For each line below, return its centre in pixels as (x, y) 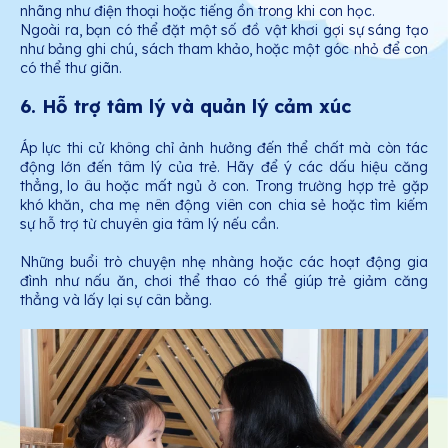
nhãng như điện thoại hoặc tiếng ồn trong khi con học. (197, 11)
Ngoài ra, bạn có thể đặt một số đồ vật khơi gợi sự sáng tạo (224, 30)
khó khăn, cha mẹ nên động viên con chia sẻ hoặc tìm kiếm (224, 204)
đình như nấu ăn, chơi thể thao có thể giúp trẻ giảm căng (224, 280)
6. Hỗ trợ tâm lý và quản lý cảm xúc (185, 107)
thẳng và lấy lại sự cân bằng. (116, 299)
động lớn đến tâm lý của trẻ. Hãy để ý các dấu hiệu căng (224, 166)
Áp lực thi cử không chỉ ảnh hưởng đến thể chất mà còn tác (224, 147)
